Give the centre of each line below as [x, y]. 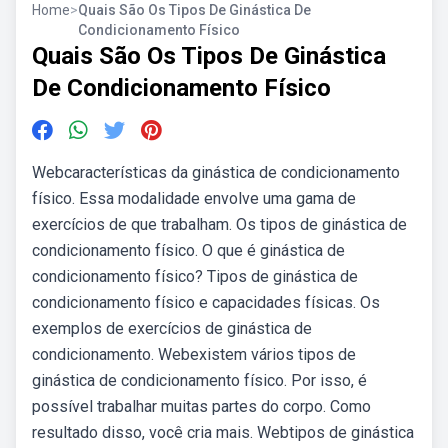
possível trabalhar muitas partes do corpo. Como [201, 406]
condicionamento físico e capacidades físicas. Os [206, 302]
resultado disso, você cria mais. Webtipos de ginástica [223, 432]
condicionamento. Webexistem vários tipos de [194, 354]
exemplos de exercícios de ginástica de [172, 328]
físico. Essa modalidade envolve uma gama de [194, 198]
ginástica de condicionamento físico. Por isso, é [199, 380]
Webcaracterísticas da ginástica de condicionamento [216, 172]
